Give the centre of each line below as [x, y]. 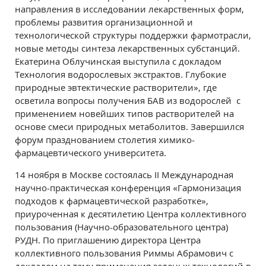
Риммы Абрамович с [188, 253]
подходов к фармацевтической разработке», [112, 201]
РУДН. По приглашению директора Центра [108, 240]
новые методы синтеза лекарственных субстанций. [127, 48]
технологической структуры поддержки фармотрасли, [133, 35]
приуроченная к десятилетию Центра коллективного [131, 214]
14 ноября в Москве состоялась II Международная [124, 175]
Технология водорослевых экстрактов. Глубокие [121, 74]
